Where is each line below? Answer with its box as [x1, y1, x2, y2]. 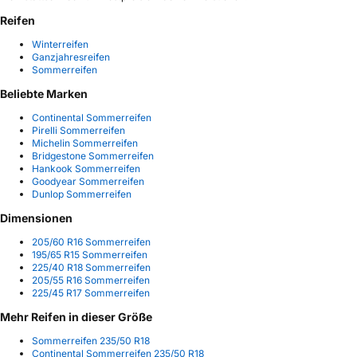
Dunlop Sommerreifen [32, 188, 131, 201]
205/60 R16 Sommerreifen [32, 236, 151, 249]
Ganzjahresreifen [32, 51, 110, 63]
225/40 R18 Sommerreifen [32, 261, 151, 274]
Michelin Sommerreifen [32, 137, 138, 150]
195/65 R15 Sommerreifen [32, 249, 147, 261]
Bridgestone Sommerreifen [32, 150, 154, 163]
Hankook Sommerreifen [32, 163, 140, 175]
